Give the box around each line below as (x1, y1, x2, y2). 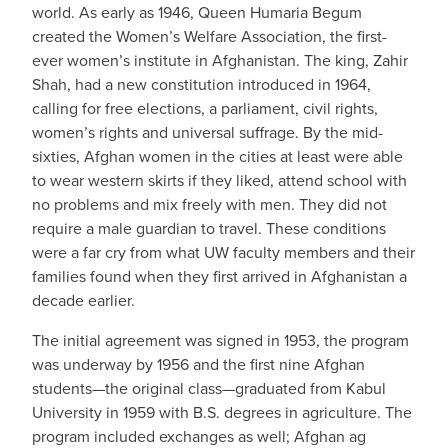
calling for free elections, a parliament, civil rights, (32, 97, 378, 120)
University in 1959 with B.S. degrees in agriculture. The (32, 401, 412, 424)
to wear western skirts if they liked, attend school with (32, 169, 407, 192)
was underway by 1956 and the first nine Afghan (32, 353, 365, 376)
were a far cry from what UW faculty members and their (32, 241, 415, 264)
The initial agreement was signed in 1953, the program (32, 329, 409, 352)
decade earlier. (32, 289, 135, 312)
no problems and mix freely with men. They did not (32, 193, 387, 216)
